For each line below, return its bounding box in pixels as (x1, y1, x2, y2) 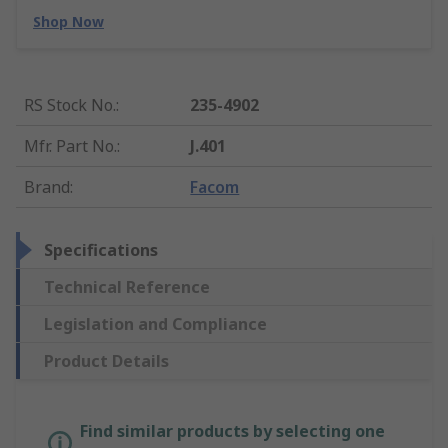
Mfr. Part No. (24, 135, 117, 158)
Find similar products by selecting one (80, 420, 385, 443)
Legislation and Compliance (44, 313, 267, 336)
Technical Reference (44, 276, 210, 299)
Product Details (44, 350, 169, 373)
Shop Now (33, 12, 104, 32)
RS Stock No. (24, 94, 116, 117)
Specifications (44, 239, 158, 262)
